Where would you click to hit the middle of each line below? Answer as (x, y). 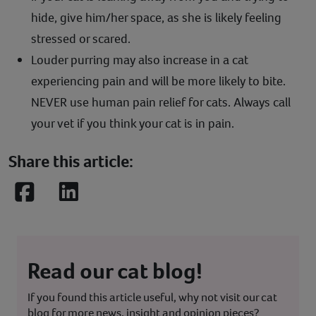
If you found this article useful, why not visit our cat (152, 297)
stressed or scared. (81, 38)
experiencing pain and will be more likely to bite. (158, 81)
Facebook (55, 200)
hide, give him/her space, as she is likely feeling (156, 17)
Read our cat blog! (115, 271)
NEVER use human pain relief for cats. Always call (161, 102)
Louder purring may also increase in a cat (140, 60)
